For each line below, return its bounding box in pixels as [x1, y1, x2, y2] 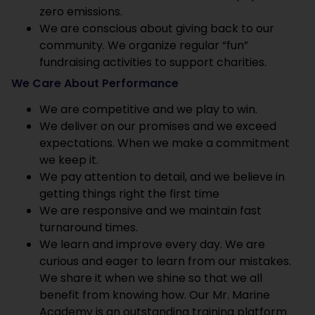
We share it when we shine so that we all [39, 270, 262, 287]
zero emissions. [39, 4, 122, 20]
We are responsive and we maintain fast [39, 202, 262, 219]
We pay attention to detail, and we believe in [39, 169, 285, 186]
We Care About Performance [11, 75, 179, 92]
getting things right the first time [39, 186, 219, 202]
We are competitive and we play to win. [39, 101, 257, 118]
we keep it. [39, 152, 98, 169]
